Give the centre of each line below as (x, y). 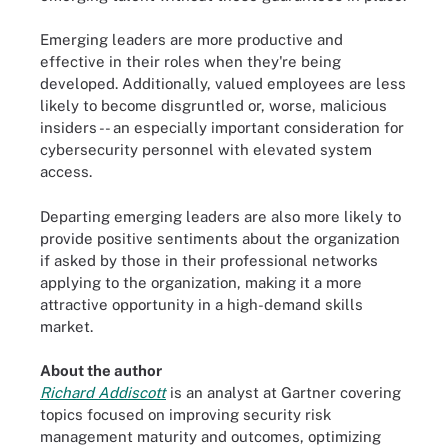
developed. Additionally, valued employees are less (223, 83)
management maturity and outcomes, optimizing (210, 436)
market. (66, 326)
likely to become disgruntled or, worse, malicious (213, 105)
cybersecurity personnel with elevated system (206, 149)
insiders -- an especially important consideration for (222, 127)
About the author (101, 370)
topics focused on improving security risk (185, 414)
